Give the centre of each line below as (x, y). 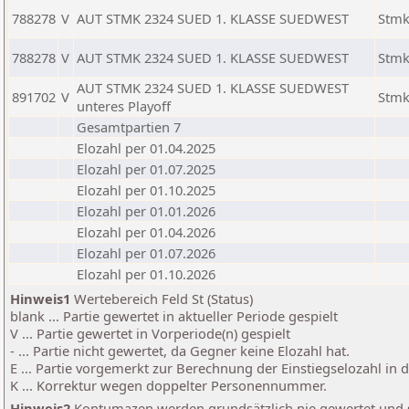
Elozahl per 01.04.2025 (146, 148)
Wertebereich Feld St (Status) (162, 299)
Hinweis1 (40, 299)
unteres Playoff (124, 106)
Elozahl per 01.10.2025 (146, 190)
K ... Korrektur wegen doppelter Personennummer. (168, 385)
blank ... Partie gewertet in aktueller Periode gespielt (174, 316)
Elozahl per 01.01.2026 (146, 211)
